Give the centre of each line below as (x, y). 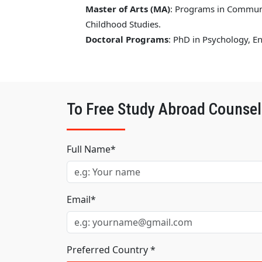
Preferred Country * (111, 249)
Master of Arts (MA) (128, 8)
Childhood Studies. (123, 24)
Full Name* (91, 149)
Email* (81, 199)
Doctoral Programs (127, 39)
